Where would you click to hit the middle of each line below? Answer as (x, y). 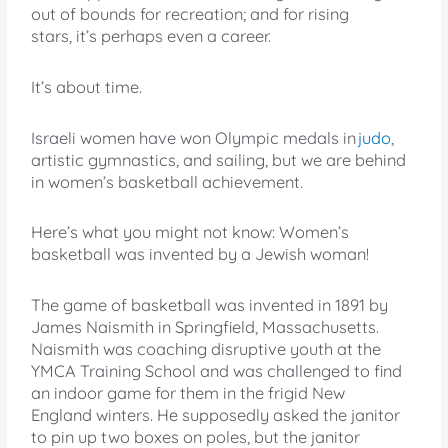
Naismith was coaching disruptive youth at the (206, 349)
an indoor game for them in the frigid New (188, 393)
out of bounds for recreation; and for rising (190, 14)
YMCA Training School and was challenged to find (217, 371)
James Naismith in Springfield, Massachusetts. (205, 327)
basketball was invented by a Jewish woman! (200, 254)
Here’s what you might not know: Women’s (190, 232)
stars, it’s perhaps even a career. (151, 36)
